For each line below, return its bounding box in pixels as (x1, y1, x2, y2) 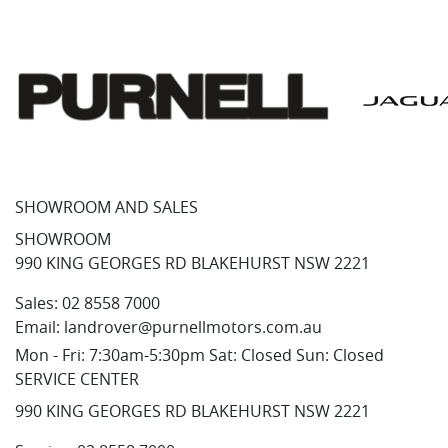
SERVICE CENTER (15, 367, 139, 390)
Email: (15, 315, 60, 338)
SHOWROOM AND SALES (15, 195, 198, 218)
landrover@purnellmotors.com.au (64, 315, 322, 338)
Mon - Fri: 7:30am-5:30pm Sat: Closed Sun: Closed (15, 343, 384, 366)
